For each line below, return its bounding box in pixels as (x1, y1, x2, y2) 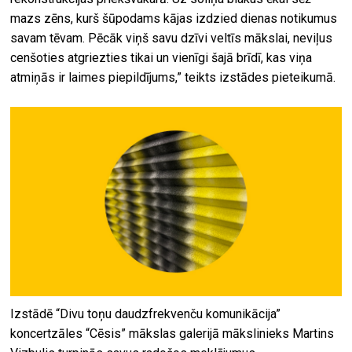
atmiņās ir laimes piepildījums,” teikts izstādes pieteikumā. (10, 70, 336, 86)
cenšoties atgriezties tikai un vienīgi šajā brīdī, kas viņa (10, 50, 313, 66)
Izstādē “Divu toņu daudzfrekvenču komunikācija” (10, 306, 281, 321)
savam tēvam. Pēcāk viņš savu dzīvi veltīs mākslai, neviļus (10, 31, 333, 46)
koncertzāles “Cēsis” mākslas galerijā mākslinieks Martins (10, 325, 335, 341)
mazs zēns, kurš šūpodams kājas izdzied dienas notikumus (10, 11, 338, 27)
